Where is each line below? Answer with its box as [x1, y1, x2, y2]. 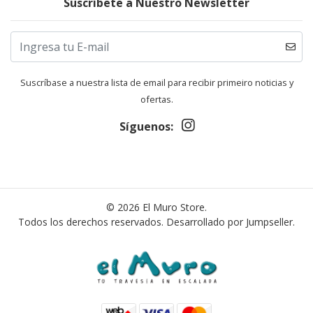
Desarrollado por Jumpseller [166, 215, 293, 228]
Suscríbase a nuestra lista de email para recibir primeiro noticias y [20, 76, 293, 89]
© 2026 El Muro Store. [106, 201, 207, 214]
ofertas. [140, 93, 173, 105]
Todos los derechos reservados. [18, 215, 166, 228]
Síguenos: [119, 119, 173, 134]
